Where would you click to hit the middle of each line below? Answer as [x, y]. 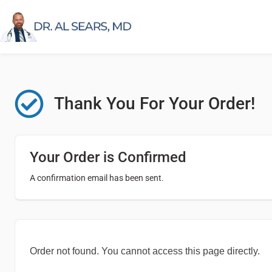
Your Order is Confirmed [108, 157]
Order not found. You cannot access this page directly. [145, 251]
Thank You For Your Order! [154, 103]
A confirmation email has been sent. [97, 178]
